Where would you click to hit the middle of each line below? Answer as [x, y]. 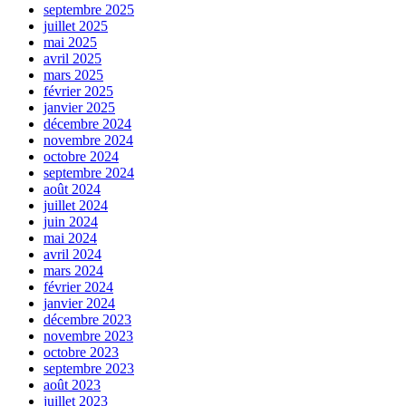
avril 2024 [72, 254]
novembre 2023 [88, 335]
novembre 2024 [88, 140]
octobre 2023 [81, 352]
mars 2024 [73, 270]
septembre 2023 [89, 368]
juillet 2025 [76, 25]
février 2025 [78, 91]
